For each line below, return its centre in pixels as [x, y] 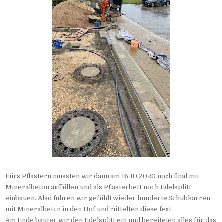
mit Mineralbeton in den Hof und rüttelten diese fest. [89, 209]
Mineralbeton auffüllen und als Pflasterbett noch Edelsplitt [99, 187]
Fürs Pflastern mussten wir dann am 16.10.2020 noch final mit [103, 176]
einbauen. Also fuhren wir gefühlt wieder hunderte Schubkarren [108, 198]
